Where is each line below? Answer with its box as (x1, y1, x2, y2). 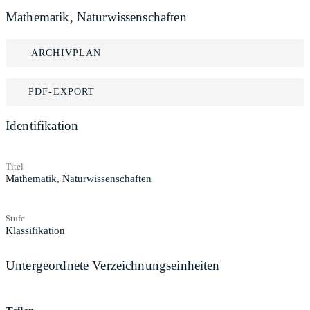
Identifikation (6, 118, 79, 133)
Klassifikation (6, 224, 65, 236)
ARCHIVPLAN (31, 48, 102, 58)
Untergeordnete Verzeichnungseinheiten (6, 257, 220, 273)
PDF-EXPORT (28, 86, 95, 97)
